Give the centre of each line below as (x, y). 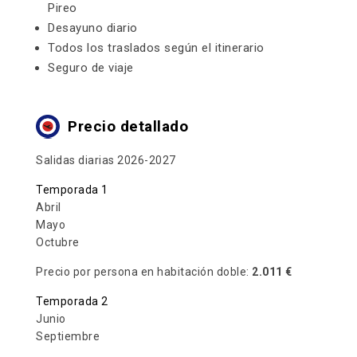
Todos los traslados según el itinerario (158, 48)
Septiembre (68, 336)
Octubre (58, 242)
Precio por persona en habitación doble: (144, 272)
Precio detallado (128, 126)
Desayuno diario (93, 28)
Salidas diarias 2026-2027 (106, 160)
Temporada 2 (72, 301)
